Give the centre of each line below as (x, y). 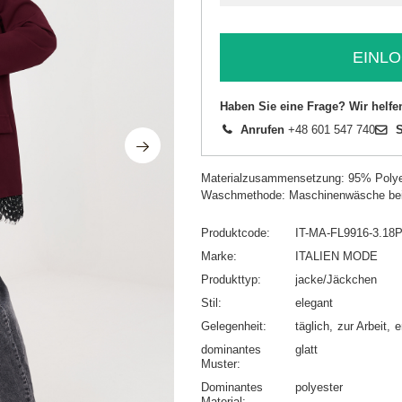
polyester (319, 388)
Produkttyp (229, 280)
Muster (219, 364)
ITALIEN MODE (336, 257)
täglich (312, 327)
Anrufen (262, 130)
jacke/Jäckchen (336, 280)
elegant (314, 303)
